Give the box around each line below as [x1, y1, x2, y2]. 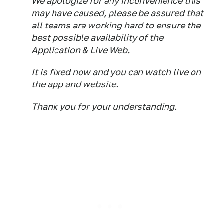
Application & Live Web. [31, 45, 130, 55]
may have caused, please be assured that [31, 8, 203, 18]
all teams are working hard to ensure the [31, 20, 200, 30]
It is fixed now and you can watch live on [31, 67, 201, 77]
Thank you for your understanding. [31, 101, 177, 111]
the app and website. [31, 79, 118, 89]
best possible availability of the [31, 32, 163, 43]
